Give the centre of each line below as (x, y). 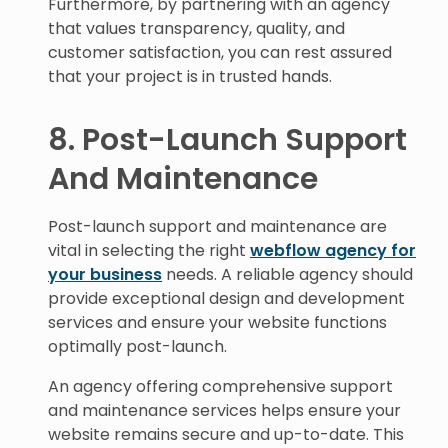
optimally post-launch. (137, 346)
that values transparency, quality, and (196, 28)
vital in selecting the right (149, 250)
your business (105, 274)
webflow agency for (333, 250)
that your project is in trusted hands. (190, 76)
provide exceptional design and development (226, 298)
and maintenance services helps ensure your (224, 410)
